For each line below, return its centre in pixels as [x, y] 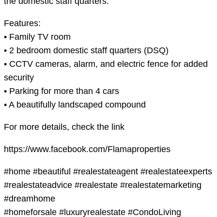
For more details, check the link [64, 127]
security [19, 77]
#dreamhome [30, 199]
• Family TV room [37, 37]
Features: [22, 23]
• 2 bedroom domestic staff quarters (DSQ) [86, 50]
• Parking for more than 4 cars [62, 91]
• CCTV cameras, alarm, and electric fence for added [106, 64]
